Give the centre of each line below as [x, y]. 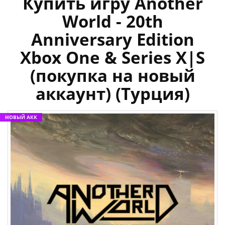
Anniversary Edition [113, 40]
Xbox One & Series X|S [113, 58]
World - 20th [113, 22]
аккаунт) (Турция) [113, 94]
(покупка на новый [113, 76]
